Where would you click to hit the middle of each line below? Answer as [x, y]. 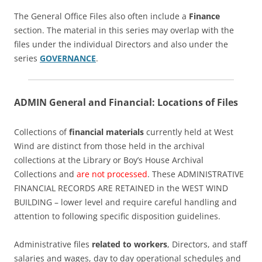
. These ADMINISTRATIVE [196, 174]
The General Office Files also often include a [101, 16]
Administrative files [53, 244]
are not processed [112, 174]
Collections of [42, 132]
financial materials [106, 132]
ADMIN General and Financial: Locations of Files [126, 103]
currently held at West [189, 132]
